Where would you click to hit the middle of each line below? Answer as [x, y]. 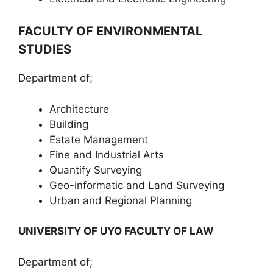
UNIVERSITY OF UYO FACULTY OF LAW [117, 231]
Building [69, 124]
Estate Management [99, 139]
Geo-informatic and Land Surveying [137, 185]
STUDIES [45, 49]
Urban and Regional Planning [121, 200]
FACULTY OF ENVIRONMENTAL [110, 31]
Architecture [79, 109]
